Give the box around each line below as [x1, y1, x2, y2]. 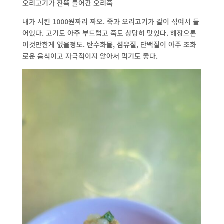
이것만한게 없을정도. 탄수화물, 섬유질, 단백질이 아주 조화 [22, 39, 196, 49]
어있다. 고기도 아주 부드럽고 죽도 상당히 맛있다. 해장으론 [22, 27, 196, 38]
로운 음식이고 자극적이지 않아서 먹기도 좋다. [22, 50, 158, 61]
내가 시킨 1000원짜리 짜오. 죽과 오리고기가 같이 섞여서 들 [22, 16, 199, 26]
